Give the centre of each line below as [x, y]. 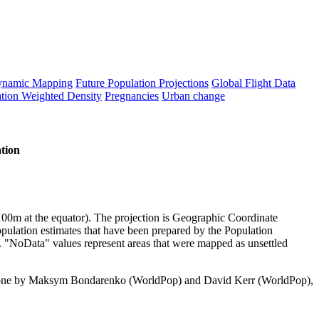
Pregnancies [132, 95]
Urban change [193, 95]
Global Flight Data [253, 83]
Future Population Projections [142, 83]
